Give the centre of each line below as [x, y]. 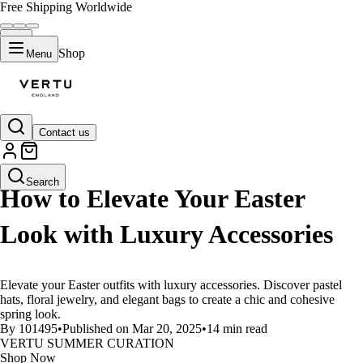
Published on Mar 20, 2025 [132, 329]
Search [43, 182]
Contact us [64, 132]
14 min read [237, 329]
